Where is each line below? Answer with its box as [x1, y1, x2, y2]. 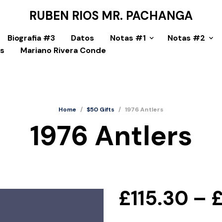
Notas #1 [110, 33, 146, 43]
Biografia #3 [7, 33, 55, 43]
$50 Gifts [87, 105, 114, 113]
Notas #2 [167, 33, 205, 43]
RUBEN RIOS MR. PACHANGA [29, 8, 193, 23]
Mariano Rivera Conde [20, 45, 106, 55]
